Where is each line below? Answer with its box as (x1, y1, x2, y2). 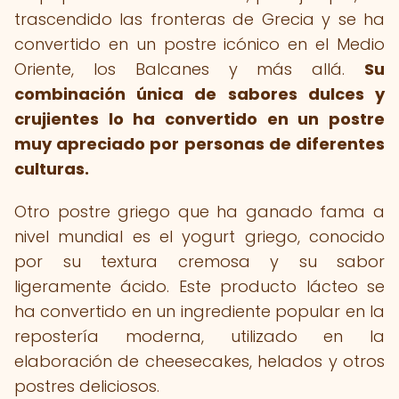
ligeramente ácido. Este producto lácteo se (14, 275, 385, 297)
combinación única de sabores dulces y (14, 83, 385, 105)
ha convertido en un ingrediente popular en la (14, 300, 385, 322)
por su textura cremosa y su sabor (14, 250, 385, 273)
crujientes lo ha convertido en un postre (14, 108, 385, 130)
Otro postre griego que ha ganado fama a (14, 200, 385, 223)
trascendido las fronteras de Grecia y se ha (14, 8, 385, 30)
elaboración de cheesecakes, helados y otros (14, 350, 385, 372)
